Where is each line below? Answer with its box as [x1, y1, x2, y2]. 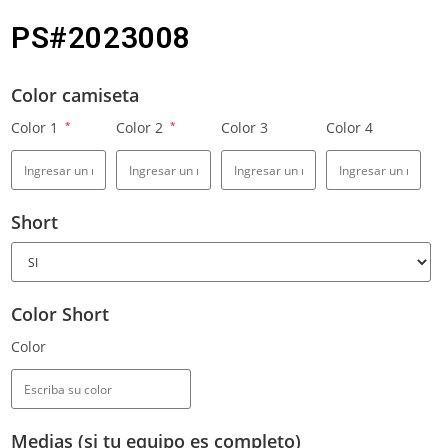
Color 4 [326, 118, 373, 138]
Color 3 [221, 118, 268, 138]
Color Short [11, 302, 109, 327]
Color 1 [11, 118, 62, 138]
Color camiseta [11, 83, 139, 108]
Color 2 [116, 118, 167, 138]
